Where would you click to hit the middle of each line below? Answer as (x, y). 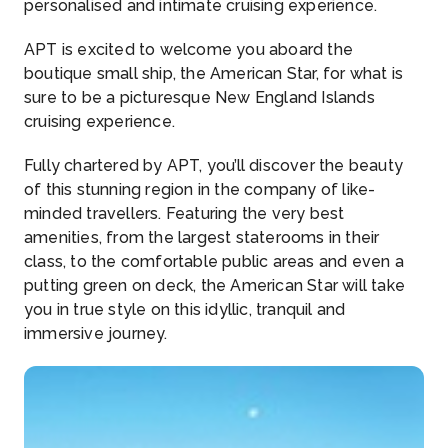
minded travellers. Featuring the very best (184, 213)
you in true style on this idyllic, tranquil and (185, 309)
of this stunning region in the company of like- (200, 189)
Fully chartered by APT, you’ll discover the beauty (214, 165)
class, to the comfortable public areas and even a (214, 261)
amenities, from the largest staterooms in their (202, 237)
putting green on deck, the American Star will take (215, 285)
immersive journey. (96, 333)
